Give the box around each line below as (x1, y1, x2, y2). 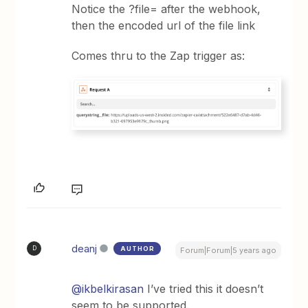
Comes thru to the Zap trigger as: (71, 49, 245, 63)
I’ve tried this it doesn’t (144, 281, 264, 296)
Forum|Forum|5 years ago (179, 245, 276, 255)
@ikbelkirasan (71, 281, 144, 296)
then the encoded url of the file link (71, 19, 256, 32)
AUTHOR (120, 244, 155, 252)
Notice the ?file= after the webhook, (71, 2, 261, 16)
